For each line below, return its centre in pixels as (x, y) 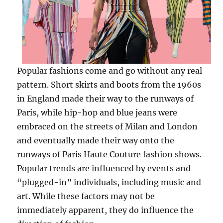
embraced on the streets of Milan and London (108, 127)
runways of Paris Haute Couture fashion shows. (110, 155)
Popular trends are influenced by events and (104, 168)
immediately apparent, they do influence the (106, 210)
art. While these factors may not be (86, 196)
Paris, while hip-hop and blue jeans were (97, 113)
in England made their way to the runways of (106, 99)
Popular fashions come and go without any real (110, 71)
